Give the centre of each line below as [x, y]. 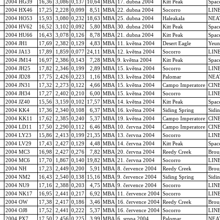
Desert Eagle [177, 43]
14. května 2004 [136, 101]
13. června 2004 [136, 135]
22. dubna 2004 [136, 10]
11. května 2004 [136, 43]
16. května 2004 [136, 110]
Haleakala [174, 18]
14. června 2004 [136, 143]
